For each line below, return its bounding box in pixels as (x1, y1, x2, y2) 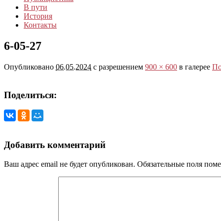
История (24, 12, 52, 21)
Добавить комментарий (4, 140, 106, 150)
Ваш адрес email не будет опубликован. (4, 159, 135, 168)
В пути (24, 3, 47, 12)
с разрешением (91, 63, 145, 72)
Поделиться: (4, 89, 57, 100)
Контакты (24, 21, 57, 30)
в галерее (177, 63, 212, 72)
